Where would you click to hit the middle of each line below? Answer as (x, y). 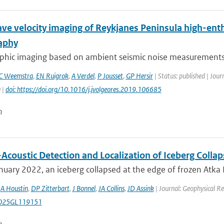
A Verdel (83, 76)
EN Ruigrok (52, 76)
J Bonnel (84, 188)
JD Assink (140, 188)
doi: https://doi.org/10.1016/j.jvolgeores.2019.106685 (83, 89)
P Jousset (110, 76)
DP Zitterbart (50, 188)
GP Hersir (139, 76)
